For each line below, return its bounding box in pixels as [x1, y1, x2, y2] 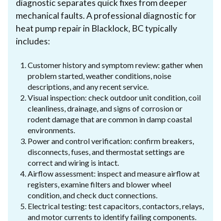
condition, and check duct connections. [28, 190, 157, 200]
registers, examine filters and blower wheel [28, 179, 171, 189]
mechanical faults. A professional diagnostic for [16, 10, 196, 21]
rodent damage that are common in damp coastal [28, 114, 192, 124]
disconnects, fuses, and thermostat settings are [28, 147, 184, 156]
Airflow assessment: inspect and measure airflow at [28, 168, 200, 178]
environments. [28, 125, 75, 135]
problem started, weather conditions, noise [28, 71, 171, 80]
